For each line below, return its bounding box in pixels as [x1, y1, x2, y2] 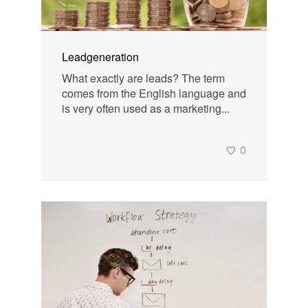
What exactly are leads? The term [62, 70, 225, 87]
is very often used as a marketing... [62, 100, 230, 117]
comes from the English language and [62, 85, 246, 102]
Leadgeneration [62, 49, 139, 65]
